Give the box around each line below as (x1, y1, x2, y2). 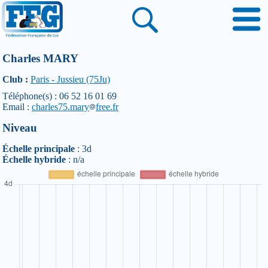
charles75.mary (32, 102, 89, 112)
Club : (2, 74, 28, 84)
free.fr (96, 102, 118, 112)
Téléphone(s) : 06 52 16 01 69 (2, 91, 117, 101)
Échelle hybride (2, 154, 66, 165)
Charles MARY (2, 52, 78, 65)
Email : (2, 102, 32, 112)
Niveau (2, 121, 37, 134)
